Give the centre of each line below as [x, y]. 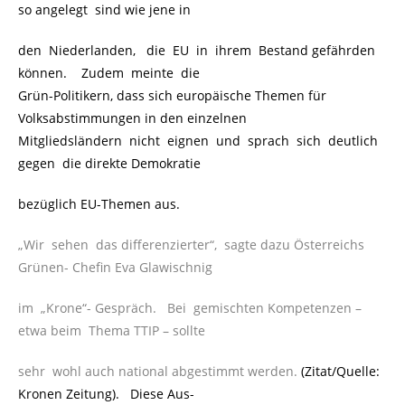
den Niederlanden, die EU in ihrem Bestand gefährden [198, 51]
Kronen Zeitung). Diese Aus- [106, 394]
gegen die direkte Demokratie [109, 164]
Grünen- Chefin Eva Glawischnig [115, 268]
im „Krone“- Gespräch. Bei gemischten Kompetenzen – [190, 308]
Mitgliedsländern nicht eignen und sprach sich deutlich [200, 141]
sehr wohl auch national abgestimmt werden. [158, 372]
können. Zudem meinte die [109, 73]
